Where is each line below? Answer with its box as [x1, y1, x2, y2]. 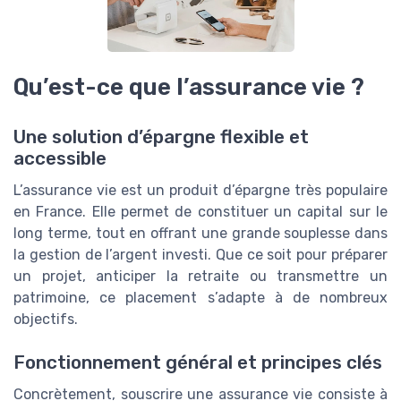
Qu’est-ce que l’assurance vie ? [13, 73, 364, 100]
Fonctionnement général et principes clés [13, 352, 382, 374]
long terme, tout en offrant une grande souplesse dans [13, 225, 388, 243]
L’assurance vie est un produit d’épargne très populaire [13, 182, 388, 200]
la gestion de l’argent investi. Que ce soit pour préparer [13, 246, 388, 264]
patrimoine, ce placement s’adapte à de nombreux [13, 289, 388, 307]
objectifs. [13, 311, 78, 328]
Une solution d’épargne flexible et [13, 126, 309, 149]
